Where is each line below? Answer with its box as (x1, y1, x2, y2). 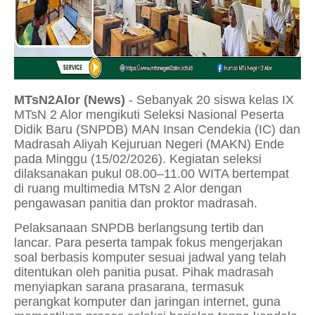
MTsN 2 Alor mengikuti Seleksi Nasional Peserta (14, 107, 284, 122)
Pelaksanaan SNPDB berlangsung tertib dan (14, 220, 264, 235)
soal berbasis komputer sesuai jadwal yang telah (14, 250, 286, 264)
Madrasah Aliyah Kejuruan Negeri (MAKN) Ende (14, 136, 284, 151)
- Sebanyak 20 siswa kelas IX (125, 92, 294, 107)
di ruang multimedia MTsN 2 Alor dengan (14, 181, 242, 195)
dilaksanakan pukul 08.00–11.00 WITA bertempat (14, 166, 289, 181)
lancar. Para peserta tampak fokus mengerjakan (14, 235, 283, 250)
